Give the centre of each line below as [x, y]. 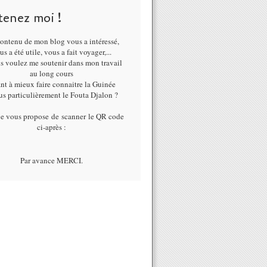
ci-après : [51, 127]
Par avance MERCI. [51, 160]
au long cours [51, 73]
